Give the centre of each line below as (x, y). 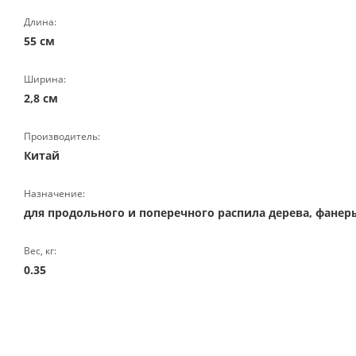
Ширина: (45, 79)
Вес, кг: (40, 251)
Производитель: (62, 136)
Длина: (40, 22)
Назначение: (54, 193)
